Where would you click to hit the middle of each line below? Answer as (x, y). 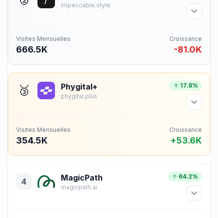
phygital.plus (79, 96)
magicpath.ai (79, 187)
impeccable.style (86, 5)
